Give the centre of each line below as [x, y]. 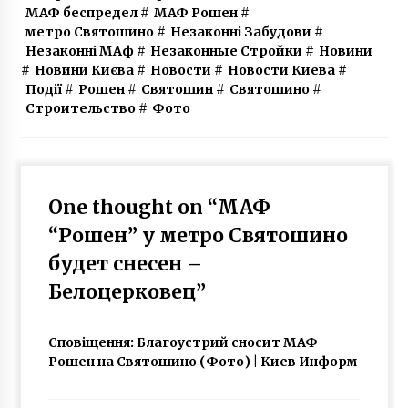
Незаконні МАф [79, 51]
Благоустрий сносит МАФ [227, 343]
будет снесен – [125, 264]
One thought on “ [133, 208]
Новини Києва [84, 71]
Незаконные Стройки [226, 51]
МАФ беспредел [81, 13]
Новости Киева [281, 71]
